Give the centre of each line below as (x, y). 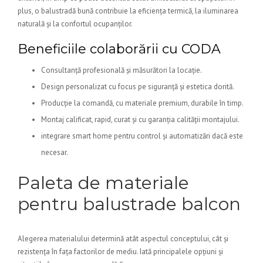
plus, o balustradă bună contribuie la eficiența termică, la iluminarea (128, 11)
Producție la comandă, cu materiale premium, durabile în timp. (142, 103)
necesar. (55, 152)
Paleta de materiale (103, 183)
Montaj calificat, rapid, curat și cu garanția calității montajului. (140, 119)
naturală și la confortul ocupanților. (75, 24)
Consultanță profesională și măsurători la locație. (122, 70)
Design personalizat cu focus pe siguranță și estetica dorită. (138, 87)
